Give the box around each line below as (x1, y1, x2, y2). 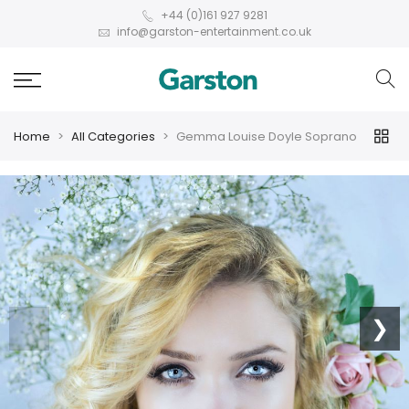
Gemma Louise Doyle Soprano (176, 127, 357, 145)
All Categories (71, 127, 155, 145)
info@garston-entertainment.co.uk (114, 24, 311, 39)
